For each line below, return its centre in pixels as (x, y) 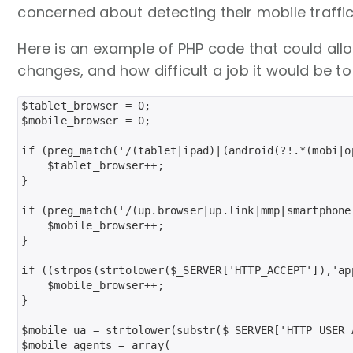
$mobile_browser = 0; (86, 120)
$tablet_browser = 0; (86, 105)
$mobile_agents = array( (96, 345)
